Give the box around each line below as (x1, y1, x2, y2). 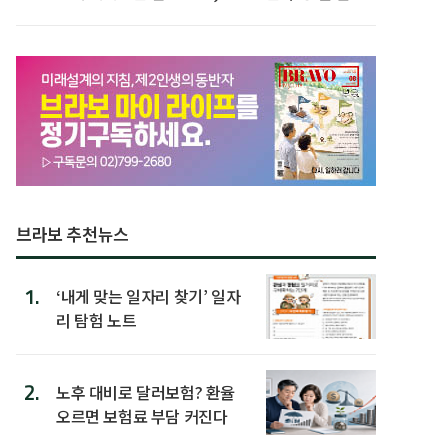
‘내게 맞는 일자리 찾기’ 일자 (56, 283, 241, 308)
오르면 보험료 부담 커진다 (56, 403, 228, 428)
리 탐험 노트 (56, 307, 137, 332)
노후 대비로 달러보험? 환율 (56, 379, 235, 404)
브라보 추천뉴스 (16, 220, 129, 246)
